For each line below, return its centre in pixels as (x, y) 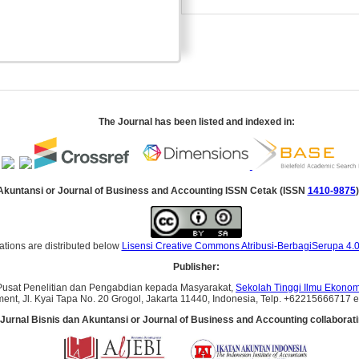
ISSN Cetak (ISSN (266, 191)
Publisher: (196, 267)
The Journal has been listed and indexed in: (196, 122)
